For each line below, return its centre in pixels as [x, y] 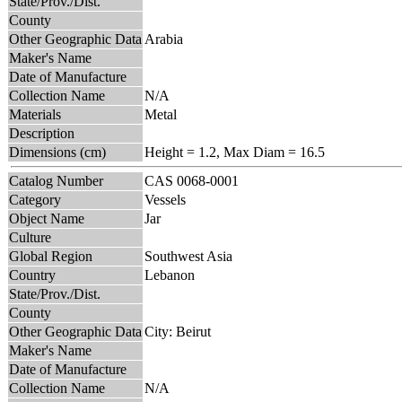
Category [35, 199]
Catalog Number [56, 180]
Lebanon [170, 275]
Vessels [165, 199]
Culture [30, 237]
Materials [35, 114]
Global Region [51, 256]
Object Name [47, 218]
